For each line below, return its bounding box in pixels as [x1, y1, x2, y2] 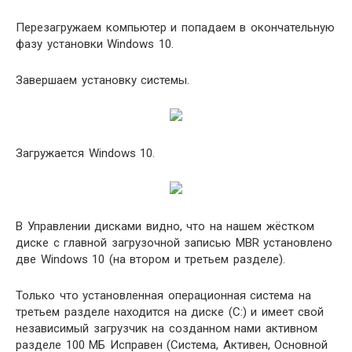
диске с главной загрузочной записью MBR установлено [16, 236, 332, 250]
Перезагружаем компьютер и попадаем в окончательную [16, 20, 335, 35]
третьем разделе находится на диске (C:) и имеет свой [16, 305, 324, 319]
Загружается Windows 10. [16, 146, 155, 160]
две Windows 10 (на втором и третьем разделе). [16, 252, 285, 266]
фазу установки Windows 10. [16, 37, 174, 51]
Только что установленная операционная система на [16, 288, 311, 302]
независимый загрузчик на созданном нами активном [16, 321, 317, 335]
